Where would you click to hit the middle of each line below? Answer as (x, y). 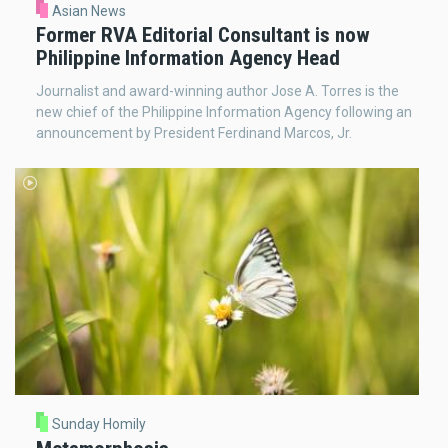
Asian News (88, 10)
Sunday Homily (98, 423)
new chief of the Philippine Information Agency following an (224, 112)
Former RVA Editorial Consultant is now (203, 35)
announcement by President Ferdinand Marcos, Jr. (194, 133)
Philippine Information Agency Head (188, 58)
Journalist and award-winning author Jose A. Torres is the (217, 91)
